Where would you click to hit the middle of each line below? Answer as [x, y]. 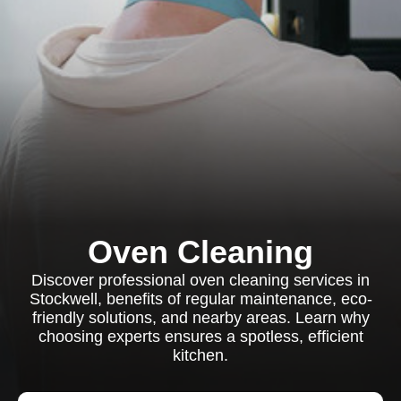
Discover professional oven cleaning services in [200, 280]
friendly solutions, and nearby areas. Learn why [200, 318]
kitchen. [200, 355]
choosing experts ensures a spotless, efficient [200, 337]
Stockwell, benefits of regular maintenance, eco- [200, 299]
